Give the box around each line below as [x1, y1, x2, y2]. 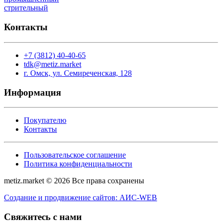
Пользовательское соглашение [24, 151, 126, 160]
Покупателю [24, 116, 66, 125]
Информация [4, 87, 61, 98]
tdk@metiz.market [24, 59, 81, 68]
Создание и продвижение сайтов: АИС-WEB [4, 193, 157, 202]
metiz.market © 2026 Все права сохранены [4, 176, 144, 185]
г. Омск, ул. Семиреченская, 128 [24, 68, 132, 77]
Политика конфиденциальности [24, 160, 132, 168]
